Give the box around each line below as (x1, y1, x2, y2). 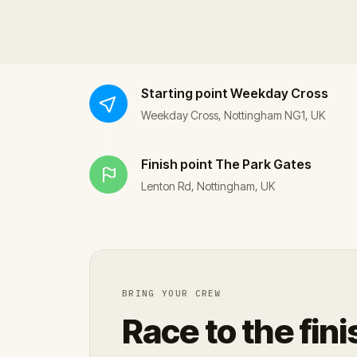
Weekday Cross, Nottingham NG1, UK (141, 108, 325, 122)
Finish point (141, 155, 213, 172)
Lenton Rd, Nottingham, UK (141, 178, 275, 193)
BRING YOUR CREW (122, 287, 222, 299)
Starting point (141, 84, 228, 101)
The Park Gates (215, 155, 312, 172)
